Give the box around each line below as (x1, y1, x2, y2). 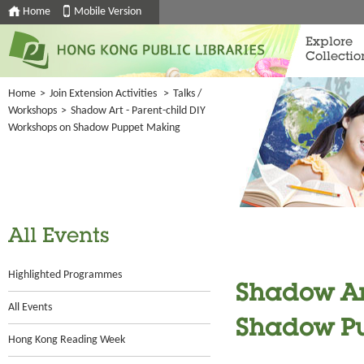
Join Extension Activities (50, 88, 157, 100)
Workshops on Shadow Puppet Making (8, 122, 180, 134)
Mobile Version (74, 6, 141, 18)
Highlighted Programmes (8, 269, 122, 281)
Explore (305, 37, 353, 49)
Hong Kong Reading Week (8, 334, 125, 346)
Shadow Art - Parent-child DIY (71, 105, 206, 117)
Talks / (173, 88, 201, 100)
